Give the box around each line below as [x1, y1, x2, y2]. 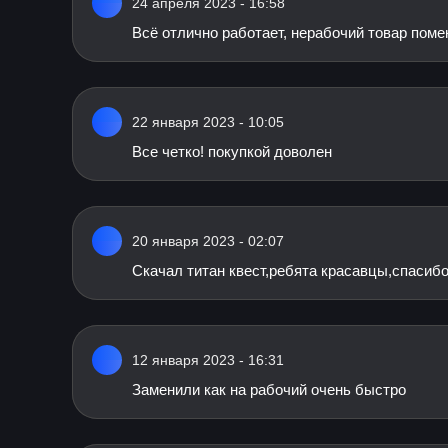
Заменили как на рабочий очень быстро [132, 381, 406, 398]
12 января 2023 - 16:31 [132, 352, 284, 368]
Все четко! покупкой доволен [132, 143, 332, 160]
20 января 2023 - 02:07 [132, 233, 284, 249]
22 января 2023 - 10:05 [132, 114, 284, 130]
